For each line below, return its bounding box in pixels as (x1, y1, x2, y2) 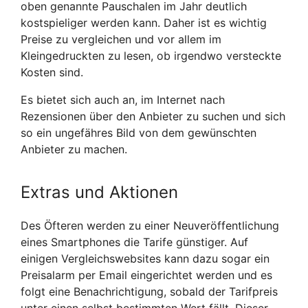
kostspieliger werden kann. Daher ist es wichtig (21, 16, 267, 30)
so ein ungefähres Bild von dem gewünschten (21, 126, 256, 140)
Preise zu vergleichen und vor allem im (21, 32, 221, 47)
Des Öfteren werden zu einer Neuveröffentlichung (21, 218, 279, 232)
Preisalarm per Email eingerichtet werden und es (21, 267, 272, 282)
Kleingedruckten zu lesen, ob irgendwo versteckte (21, 49, 281, 63)
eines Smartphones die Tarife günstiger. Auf (21, 234, 248, 249)
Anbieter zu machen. (21, 142, 127, 157)
